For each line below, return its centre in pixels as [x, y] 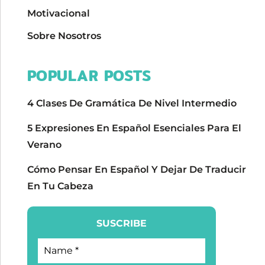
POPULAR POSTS [89, 76]
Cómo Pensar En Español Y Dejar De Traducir [136, 170]
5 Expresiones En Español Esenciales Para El [134, 128]
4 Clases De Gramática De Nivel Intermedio [132, 104]
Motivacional [58, 14]
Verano [44, 145]
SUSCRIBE [121, 224]
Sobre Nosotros [64, 36]
